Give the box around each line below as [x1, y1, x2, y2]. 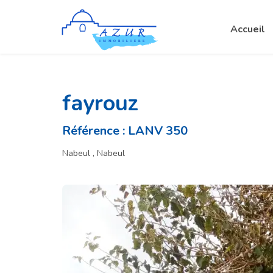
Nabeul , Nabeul [62, 147, 125, 159]
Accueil [230, 23, 265, 36]
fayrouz [62, 88, 138, 118]
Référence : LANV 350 [62, 122, 188, 139]
